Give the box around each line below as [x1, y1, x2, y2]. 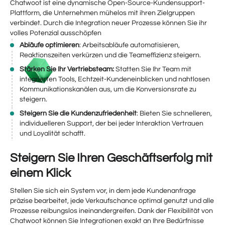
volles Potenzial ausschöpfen [10, 30, 101, 37]
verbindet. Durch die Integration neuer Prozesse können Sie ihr [10, 20, 207, 27]
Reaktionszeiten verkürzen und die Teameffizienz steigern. [20, 52, 201, 59]
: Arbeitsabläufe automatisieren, [79, 42, 180, 49]
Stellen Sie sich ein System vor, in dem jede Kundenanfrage [10, 187, 196, 194]
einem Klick [10, 167, 71, 179]
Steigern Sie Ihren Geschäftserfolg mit [10, 152, 212, 164]
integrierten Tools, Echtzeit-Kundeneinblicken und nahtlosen [20, 76, 210, 83]
